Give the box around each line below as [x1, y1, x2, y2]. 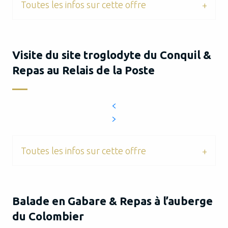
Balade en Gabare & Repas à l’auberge [12, 194, 213, 207]
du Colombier [12, 210, 84, 222]
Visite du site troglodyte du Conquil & [12, 48, 211, 61]
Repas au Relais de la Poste [12, 64, 155, 76]
